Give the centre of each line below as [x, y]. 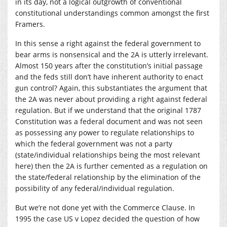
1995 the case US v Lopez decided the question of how [107, 218]
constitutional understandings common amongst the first [112, 13]
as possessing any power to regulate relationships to [105, 132]
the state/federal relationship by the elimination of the [108, 177]
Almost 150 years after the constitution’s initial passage [109, 65]
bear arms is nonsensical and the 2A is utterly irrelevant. [112, 54]
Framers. [30, 24]
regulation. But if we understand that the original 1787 [108, 110]
